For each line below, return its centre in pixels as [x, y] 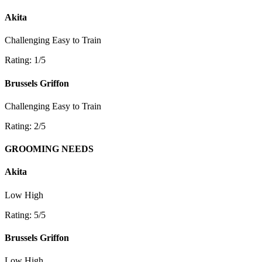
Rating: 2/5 [25, 126]
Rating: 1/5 [25, 60]
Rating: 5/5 [25, 215]
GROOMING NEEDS [49, 149]
